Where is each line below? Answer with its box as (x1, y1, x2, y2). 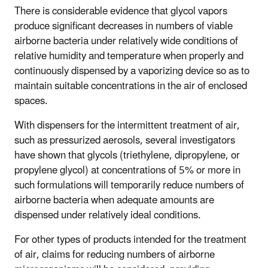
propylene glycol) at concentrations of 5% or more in (14, 160, 240, 182)
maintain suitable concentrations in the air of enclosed (14, 75, 247, 98)
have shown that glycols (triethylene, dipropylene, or (14, 145, 240, 167)
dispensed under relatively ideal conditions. (14, 205, 201, 227)
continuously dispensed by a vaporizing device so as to (14, 60, 249, 83)
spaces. (14, 90, 48, 112)
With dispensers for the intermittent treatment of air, (14, 115, 240, 137)
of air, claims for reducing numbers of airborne (14, 244, 215, 266)
